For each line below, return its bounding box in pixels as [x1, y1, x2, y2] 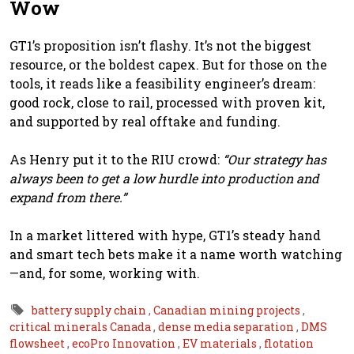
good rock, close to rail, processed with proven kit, [9, 93, 325, 111]
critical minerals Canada [9, 318, 153, 334]
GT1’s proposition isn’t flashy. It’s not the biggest [9, 36, 311, 54]
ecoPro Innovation [72, 335, 178, 351]
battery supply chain [32, 302, 149, 318]
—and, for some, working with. [9, 264, 200, 281]
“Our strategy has [223, 150, 326, 168]
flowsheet [9, 335, 67, 351]
